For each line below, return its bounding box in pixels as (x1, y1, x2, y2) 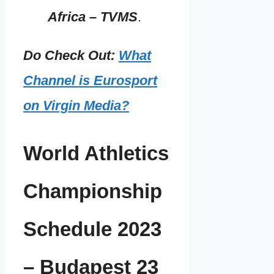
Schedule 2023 (23, 218, 161, 240)
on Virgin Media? (23, 97, 129, 113)
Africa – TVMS (48, 9, 138, 24)
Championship (23, 180, 162, 202)
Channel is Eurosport (23, 72, 157, 88)
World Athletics (23, 142, 169, 165)
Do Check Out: (23, 47, 119, 63)
